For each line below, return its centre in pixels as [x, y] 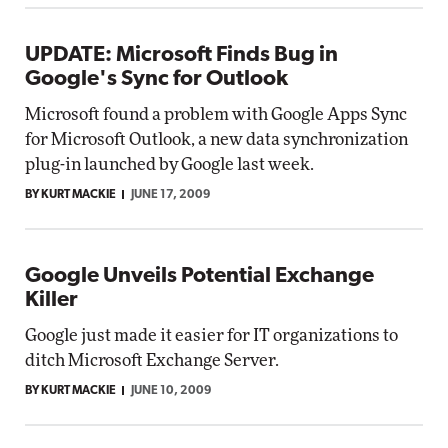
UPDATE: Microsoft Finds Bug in [181, 55]
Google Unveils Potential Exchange [199, 276]
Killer [51, 300]
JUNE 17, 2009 [171, 195]
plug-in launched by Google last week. [169, 164]
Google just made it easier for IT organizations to [211, 335]
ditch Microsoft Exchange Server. [152, 360]
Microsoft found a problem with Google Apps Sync [216, 114]
